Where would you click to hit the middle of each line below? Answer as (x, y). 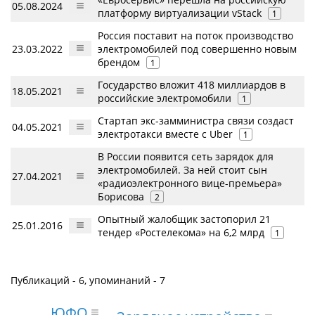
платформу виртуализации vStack (180, 13)
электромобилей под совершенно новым (197, 49)
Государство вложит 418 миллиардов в (192, 85)
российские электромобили (165, 98)
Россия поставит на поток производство (195, 36)
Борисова (121, 197)
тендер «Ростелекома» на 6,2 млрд (181, 232)
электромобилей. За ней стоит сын (182, 170)
